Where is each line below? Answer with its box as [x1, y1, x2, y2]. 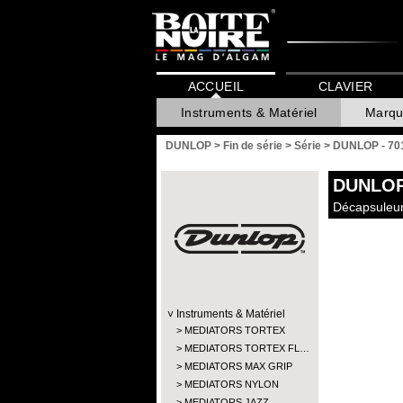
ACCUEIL [187, 79, 245, 94]
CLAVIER [318, 79, 373, 94]
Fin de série [223, 139, 282, 152]
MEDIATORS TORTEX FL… [184, 343, 309, 354]
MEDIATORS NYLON [184, 379, 279, 390]
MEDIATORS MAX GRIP [184, 361, 292, 372]
